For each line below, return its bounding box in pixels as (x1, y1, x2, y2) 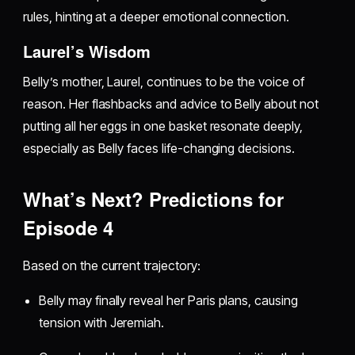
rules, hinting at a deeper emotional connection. (23, 9, 289, 25)
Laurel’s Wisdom (23, 40, 151, 63)
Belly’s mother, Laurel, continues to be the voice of (23, 74, 304, 90)
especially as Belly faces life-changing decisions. (23, 140, 295, 157)
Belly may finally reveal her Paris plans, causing (39, 292, 298, 309)
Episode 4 (23, 214, 114, 242)
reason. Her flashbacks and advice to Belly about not (23, 96, 319, 113)
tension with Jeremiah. (39, 315, 165, 331)
